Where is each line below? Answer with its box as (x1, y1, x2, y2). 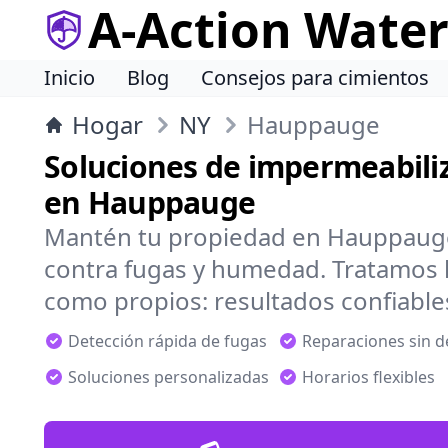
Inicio (44, 64, 95, 91)
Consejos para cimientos (201, 64, 429, 91)
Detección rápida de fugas (68, 330, 267, 352)
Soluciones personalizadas (68, 366, 269, 388)
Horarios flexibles (302, 366, 435, 388)
